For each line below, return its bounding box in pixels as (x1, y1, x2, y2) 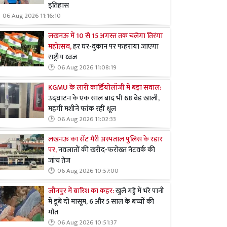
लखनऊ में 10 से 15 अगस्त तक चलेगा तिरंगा (48, 30, 163, 43)
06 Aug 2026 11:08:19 (57, 62, 117, 73)
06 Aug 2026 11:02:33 (57, 113, 116, 125)
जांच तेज (48, 154, 70, 167)
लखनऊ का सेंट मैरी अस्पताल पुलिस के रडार (48, 133, 163, 145)
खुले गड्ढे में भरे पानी (116, 184, 164, 197)
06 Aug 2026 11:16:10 (3, 11, 61, 22)
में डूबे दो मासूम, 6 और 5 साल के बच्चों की (48, 195, 154, 208)
